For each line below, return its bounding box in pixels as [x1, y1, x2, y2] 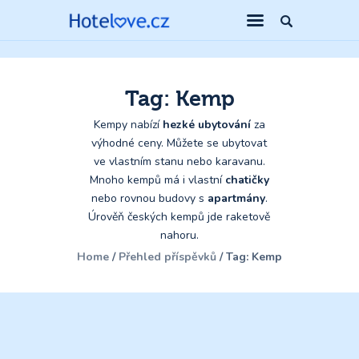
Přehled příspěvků [119, 249, 216, 265]
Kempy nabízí [93, 117, 159, 133]
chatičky [224, 172, 269, 188]
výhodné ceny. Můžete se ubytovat [91, 135, 268, 151]
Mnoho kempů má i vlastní [89, 172, 225, 188]
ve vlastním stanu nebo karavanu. [93, 154, 265, 170]
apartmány [207, 191, 265, 207]
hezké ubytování [159, 117, 251, 133]
